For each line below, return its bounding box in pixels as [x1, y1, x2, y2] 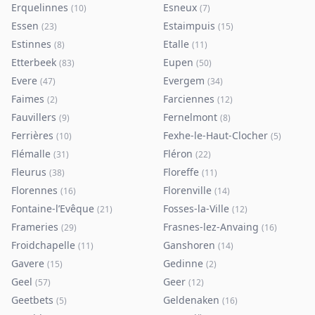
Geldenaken [163, 293, 219, 307]
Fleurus [11, 165, 46, 179]
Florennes [11, 184, 58, 197]
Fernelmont [163, 110, 217, 124]
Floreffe [163, 165, 199, 179]
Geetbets [11, 293, 53, 307]
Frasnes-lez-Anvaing [163, 220, 259, 233]
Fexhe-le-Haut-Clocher [163, 129, 268, 142]
